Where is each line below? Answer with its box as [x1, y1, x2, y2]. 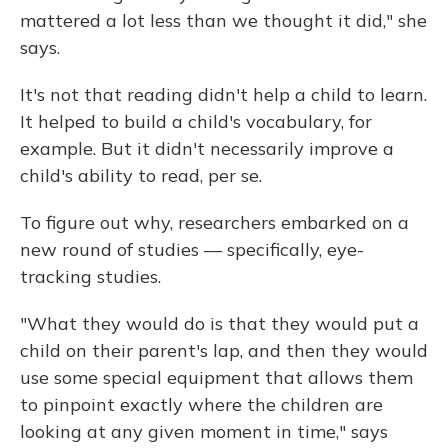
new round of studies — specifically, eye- [20, 238, 364, 262]
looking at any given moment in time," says [20, 420, 388, 444]
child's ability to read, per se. [20, 164, 262, 188]
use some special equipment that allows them [20, 366, 413, 390]
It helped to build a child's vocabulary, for [20, 110, 372, 134]
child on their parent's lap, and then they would [20, 339, 428, 363]
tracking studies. [20, 265, 161, 289]
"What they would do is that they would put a [20, 312, 419, 336]
